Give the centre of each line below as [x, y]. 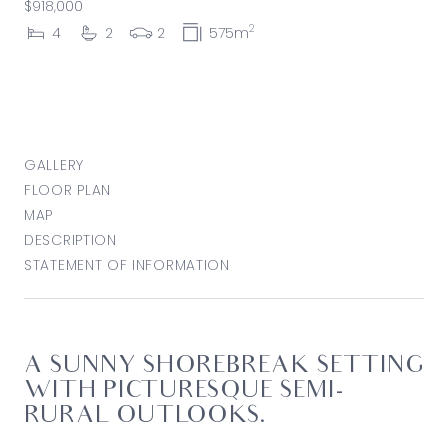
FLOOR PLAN [67, 189]
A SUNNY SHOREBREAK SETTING [224, 366]
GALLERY [54, 164]
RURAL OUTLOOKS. [145, 416]
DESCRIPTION [70, 239]
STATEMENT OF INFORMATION [127, 264]
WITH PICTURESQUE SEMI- [184, 391]
